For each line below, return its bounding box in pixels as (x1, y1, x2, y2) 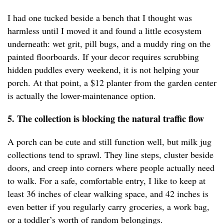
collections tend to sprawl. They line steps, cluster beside (7, 148, 213, 161)
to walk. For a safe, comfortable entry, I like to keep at (7, 174, 205, 187)
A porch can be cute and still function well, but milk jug (7, 135, 211, 148)
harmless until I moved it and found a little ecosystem (7, 24, 201, 37)
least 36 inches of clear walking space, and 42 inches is (7, 187, 208, 200)
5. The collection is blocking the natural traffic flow (7, 112, 204, 125)
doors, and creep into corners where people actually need (7, 161, 214, 174)
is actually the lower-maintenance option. (7, 89, 156, 102)
